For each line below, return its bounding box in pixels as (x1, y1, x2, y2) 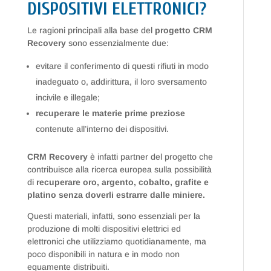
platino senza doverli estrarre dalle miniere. (27, 190, 207, 200)
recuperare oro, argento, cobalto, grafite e (36, 177, 209, 188)
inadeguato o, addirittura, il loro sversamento (35, 77, 207, 87)
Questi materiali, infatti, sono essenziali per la (27, 211, 200, 221)
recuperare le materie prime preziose (35, 108, 185, 119)
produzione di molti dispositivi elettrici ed (27, 224, 181, 234)
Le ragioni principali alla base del (27, 25, 155, 36)
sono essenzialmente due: (65, 38, 169, 48)
